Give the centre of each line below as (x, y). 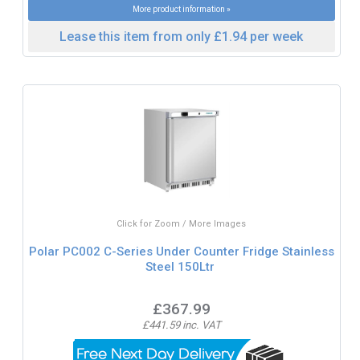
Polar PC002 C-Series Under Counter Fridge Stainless (181, 251)
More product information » (181, 9)
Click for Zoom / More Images (182, 224)
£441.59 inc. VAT (181, 325)
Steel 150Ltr (180, 266)
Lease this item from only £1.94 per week (182, 36)
